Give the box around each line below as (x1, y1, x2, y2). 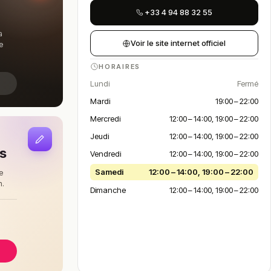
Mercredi (90, 114, 120, 123)
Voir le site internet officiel (131, 38, 226, 48)
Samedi (94, 167, 123, 177)
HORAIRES (98, 62, 141, 71)
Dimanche (90, 185, 126, 195)
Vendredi (90, 149, 121, 158)
